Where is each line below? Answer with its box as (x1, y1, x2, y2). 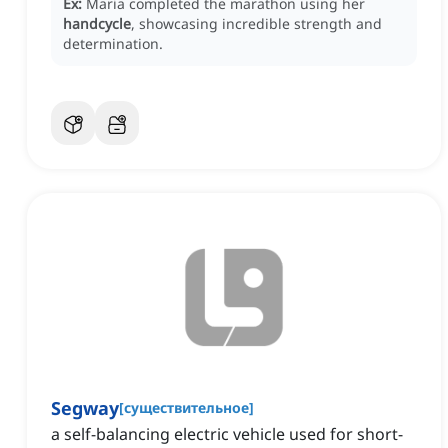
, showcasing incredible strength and (131, 14, 382, 34)
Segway (51, 396, 119, 421)
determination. (63, 34, 163, 54)
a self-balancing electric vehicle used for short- (51, 423, 403, 446)
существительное (124, 398, 249, 418)
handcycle (63, 14, 131, 34)
